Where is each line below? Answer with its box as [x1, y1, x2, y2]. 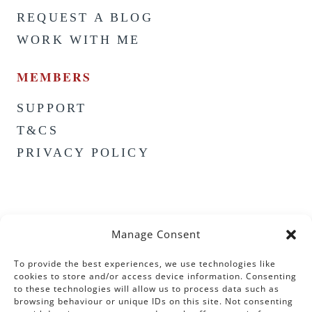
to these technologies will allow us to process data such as [14, 283, 279, 295]
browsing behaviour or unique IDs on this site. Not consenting [14, 295, 293, 307]
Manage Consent [111, 227, 201, 241]
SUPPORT [17, 101, 87, 116]
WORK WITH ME [17, 33, 141, 47]
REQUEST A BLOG [17, 10, 153, 25]
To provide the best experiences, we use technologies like [14, 258, 276, 270]
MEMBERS [17, 68, 91, 86]
